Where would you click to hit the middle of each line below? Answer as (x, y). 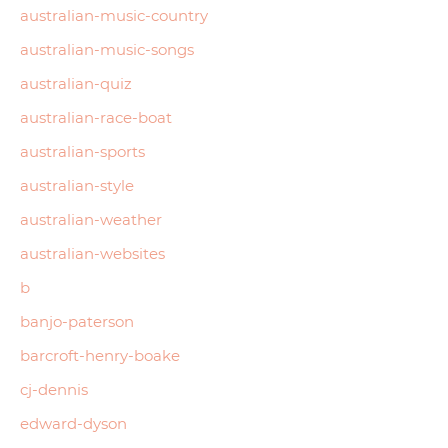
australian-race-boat (96, 117)
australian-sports (82, 151)
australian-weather (91, 219)
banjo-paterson (77, 321)
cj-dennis (54, 389)
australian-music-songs (107, 49)
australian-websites (92, 253)
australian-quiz (76, 83)
